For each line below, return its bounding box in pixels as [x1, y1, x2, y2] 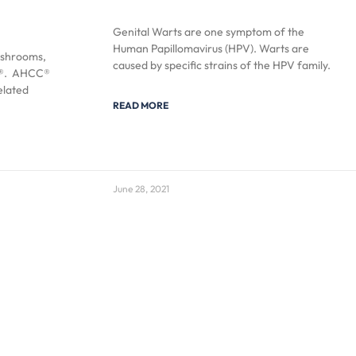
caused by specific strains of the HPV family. [113, 57, 331, 72]
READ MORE [113, 99, 168, 111]
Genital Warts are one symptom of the [113, 24, 304, 39]
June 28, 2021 [113, 182, 169, 195]
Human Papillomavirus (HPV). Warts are [113, 41, 309, 56]
